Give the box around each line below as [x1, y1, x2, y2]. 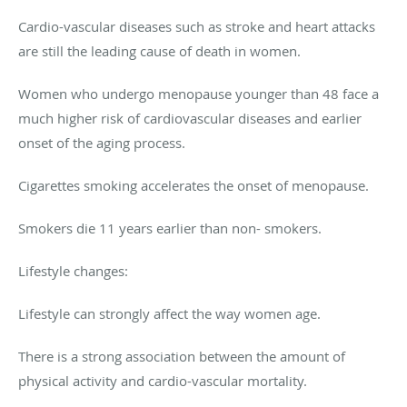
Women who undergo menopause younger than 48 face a [18, 84, 379, 103]
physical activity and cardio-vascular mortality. [18, 371, 307, 390]
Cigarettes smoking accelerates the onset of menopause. [18, 175, 369, 194]
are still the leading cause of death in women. [18, 41, 301, 60]
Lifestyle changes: [18, 261, 128, 280]
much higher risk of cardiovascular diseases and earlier [18, 108, 362, 127]
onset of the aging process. [18, 133, 185, 152]
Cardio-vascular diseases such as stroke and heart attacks [18, 16, 375, 35]
